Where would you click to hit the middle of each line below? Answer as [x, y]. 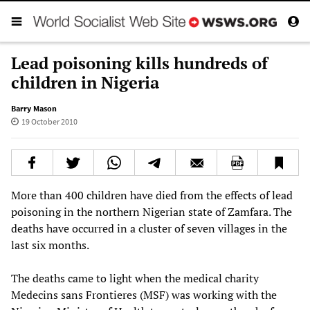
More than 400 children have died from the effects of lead [152, 195]
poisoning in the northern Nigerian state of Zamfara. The [152, 211]
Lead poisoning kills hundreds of [139, 63]
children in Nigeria [85, 82]
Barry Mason [34, 108]
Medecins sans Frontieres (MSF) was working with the [144, 294]
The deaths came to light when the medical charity [135, 278]
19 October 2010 [49, 121]
